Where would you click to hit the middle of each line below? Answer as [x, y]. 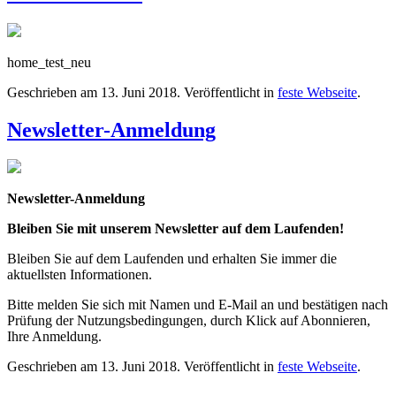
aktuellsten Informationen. [80, 275]
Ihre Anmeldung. [56, 337]
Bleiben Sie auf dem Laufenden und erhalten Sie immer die [172, 259]
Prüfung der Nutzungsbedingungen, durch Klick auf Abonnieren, [189, 321]
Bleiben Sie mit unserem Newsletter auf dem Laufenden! [177, 229]
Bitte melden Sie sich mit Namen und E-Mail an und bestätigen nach [198, 305]
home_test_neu [49, 62]
